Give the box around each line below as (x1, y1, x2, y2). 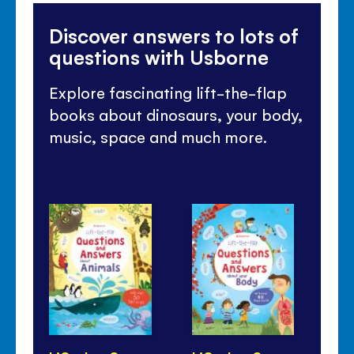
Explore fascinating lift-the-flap (49, 82, 287, 104)
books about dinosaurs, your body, (49, 104, 303, 126)
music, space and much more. (49, 126, 268, 148)
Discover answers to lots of (49, 21, 299, 48)
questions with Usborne (49, 43, 269, 70)
